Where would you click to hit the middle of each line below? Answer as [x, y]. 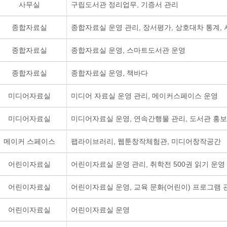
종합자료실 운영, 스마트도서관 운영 [128, 50]
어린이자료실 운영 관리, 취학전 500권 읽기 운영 [148, 164]
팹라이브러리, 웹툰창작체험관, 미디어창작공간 [146, 141]
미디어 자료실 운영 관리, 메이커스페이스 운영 [144, 96]
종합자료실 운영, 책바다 [109, 73]
